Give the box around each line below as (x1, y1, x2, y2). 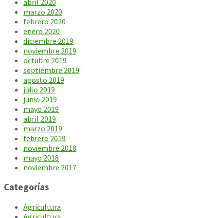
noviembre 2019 (23, 46, 76, 56)
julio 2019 (23, 85, 55, 95)
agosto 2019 (23, 75, 64, 85)
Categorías (4, 181, 49, 193)
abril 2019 (23, 114, 56, 124)
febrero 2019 (23, 133, 66, 144)
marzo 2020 (23, 7, 62, 17)
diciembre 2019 (23, 36, 73, 46)
